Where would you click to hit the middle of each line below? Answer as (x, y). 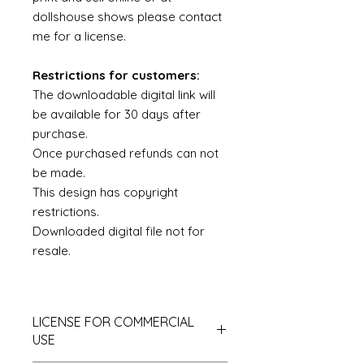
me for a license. (81, 36)
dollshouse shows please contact (127, 17)
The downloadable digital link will (124, 95)
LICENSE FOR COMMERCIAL (113, 322)
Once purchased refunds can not (126, 153)
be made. (59, 173)
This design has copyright (105, 192)
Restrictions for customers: (116, 75)
